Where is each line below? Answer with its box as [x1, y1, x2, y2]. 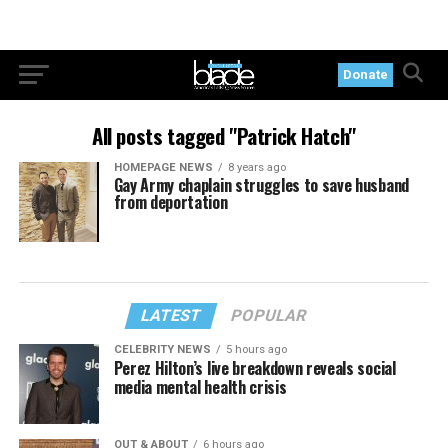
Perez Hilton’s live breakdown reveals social [113, 355, 396, 380]
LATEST [139, 305, 205, 325]
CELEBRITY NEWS [113, 342, 211, 356]
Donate [343, 67, 389, 82]
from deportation [113, 190, 228, 214]
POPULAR [229, 305, 310, 325]
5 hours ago [225, 342, 287, 356]
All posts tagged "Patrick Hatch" [92, 120, 356, 151]
